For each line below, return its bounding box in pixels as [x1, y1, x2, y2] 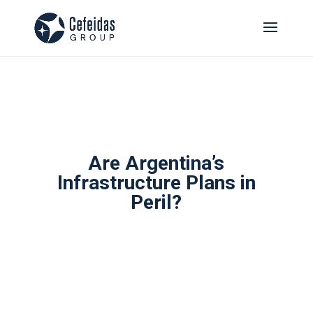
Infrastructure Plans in [57, 171, 256, 194]
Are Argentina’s [88, 152, 225, 175]
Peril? [131, 191, 182, 214]
